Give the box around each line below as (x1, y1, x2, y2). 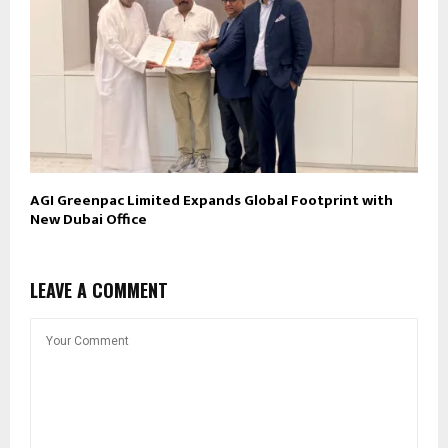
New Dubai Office (30, 206, 147, 232)
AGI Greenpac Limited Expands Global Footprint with (30, 187, 393, 213)
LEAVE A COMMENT (30, 276, 168, 303)
